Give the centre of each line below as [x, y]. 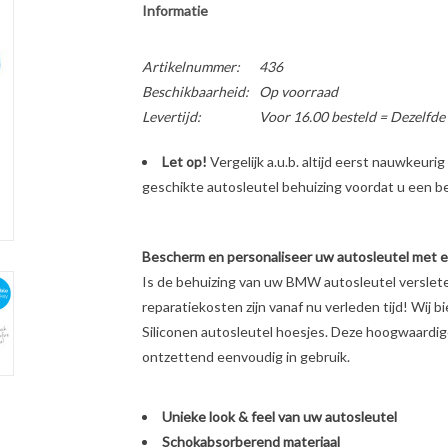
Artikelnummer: [190, 66]
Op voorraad [298, 91]
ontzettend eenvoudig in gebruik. [245, 356]
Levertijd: [171, 116]
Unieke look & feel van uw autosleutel [279, 416]
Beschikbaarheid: [195, 91]
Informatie [174, 10]
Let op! [184, 161]
